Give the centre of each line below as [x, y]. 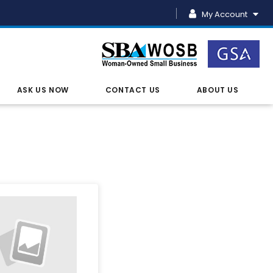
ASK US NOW [43, 90]
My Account [225, 14]
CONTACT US [133, 90]
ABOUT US [218, 90]
